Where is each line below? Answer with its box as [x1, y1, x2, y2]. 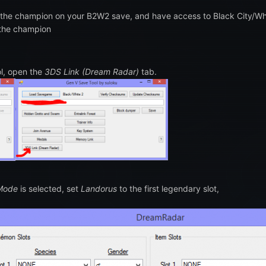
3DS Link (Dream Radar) [45, 66, 139, 77]
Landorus [81, 183, 117, 194]
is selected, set [18, 183, 81, 194]
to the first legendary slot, [117, 183, 219, 194]
